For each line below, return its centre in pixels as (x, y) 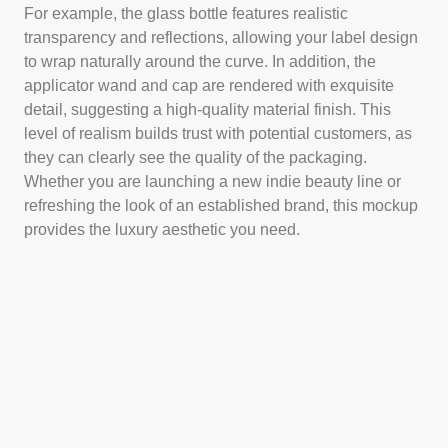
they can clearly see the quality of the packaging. (195, 157)
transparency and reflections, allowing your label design (221, 37)
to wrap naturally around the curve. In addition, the (200, 61)
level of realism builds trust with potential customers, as (218, 133)
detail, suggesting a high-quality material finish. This (207, 109)
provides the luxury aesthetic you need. (162, 229)
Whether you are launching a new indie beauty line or (212, 181)
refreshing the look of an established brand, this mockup (221, 205)
